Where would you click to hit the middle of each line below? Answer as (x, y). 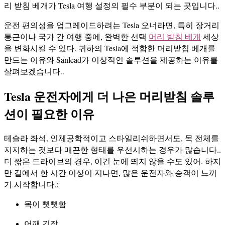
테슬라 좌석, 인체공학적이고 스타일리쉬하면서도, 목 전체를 (111, 138)
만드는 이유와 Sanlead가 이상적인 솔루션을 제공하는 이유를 (111, 60)
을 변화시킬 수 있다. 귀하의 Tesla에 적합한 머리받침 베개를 (110, 48)
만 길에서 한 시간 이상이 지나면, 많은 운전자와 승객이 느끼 (110, 172)
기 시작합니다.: (31, 184)
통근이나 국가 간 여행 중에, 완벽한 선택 (76, 37)
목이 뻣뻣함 (45, 203)
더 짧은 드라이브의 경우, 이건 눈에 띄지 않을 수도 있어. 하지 (113, 161)
